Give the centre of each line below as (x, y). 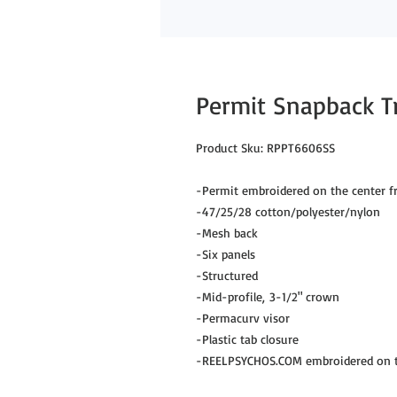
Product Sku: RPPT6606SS (265, 148)
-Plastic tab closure (247, 339)
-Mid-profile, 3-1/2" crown (268, 296)
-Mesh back (227, 233)
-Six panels (226, 254)
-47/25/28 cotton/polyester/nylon (288, 211)
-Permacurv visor (243, 318)
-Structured (227, 275)
